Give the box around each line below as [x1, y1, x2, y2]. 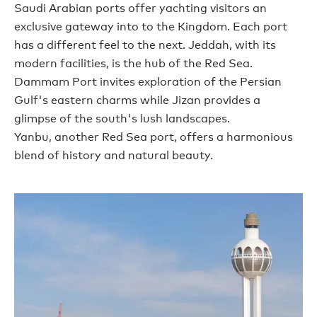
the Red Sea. [180, 57, 253, 71]
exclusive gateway [14, 20, 117, 34]
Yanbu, [14, 130, 54, 144]
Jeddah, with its [188, 38, 276, 52]
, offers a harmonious [174, 130, 293, 144]
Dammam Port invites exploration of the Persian [14, 75, 282, 89]
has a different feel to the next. [14, 38, 188, 52]
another [54, 130, 99, 144]
